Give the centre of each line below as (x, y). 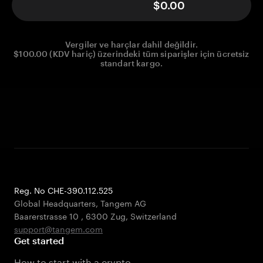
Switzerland (154, 215)
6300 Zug (106, 215)
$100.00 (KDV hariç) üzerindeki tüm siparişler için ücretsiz (131, 54)
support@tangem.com (58, 228)
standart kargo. (131, 63)
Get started (39, 240)
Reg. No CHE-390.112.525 (63, 190)
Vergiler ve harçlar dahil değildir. (131, 45)
